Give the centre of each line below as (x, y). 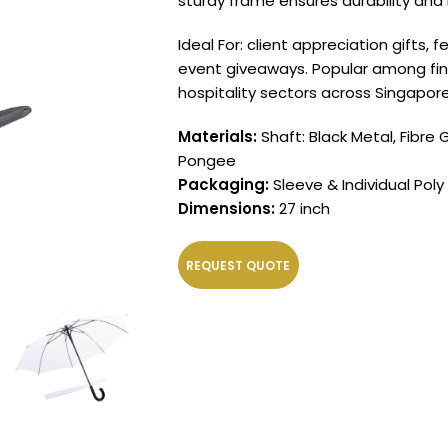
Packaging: (223, 184)
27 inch (304, 208)
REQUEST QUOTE (238, 265)
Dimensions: (226, 208)
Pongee (206, 160)
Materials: (217, 136)
